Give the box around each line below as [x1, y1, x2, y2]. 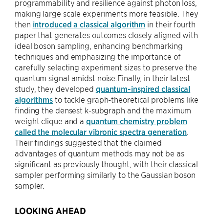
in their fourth [145, 19, 196, 29]
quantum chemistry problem [86, 115, 187, 126]
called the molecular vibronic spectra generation [15, 126, 187, 136]
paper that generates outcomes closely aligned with [15, 29, 198, 40]
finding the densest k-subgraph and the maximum [15, 105, 192, 115]
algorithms [15, 94, 53, 104]
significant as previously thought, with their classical [15, 158, 198, 169]
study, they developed [15, 83, 96, 93]
